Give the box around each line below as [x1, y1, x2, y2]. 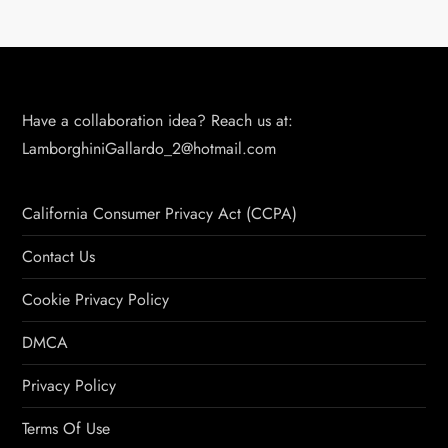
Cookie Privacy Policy [22, 288, 170, 311]
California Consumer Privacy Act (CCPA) [22, 202, 298, 225]
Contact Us [22, 245, 96, 268]
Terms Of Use [22, 417, 111, 440]
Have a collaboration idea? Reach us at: [22, 109, 294, 132]
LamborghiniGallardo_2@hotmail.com [22, 137, 277, 160]
